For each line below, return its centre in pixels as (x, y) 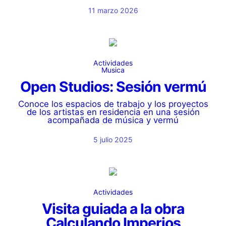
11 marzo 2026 (113, 10)
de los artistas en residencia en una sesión (113, 112)
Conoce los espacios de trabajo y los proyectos (113, 104)
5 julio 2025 (113, 139)
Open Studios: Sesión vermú (113, 87)
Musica (113, 70)
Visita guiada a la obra (113, 209)
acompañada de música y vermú (113, 120)
